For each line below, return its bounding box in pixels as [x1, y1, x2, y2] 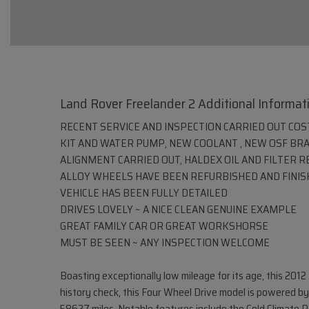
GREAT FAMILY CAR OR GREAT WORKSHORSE [60, 217, 268, 235]
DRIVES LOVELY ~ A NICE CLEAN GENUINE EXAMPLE [60, 200, 297, 218]
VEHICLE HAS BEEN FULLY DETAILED [60, 183, 228, 201]
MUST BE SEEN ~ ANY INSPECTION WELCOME [60, 233, 270, 251]
